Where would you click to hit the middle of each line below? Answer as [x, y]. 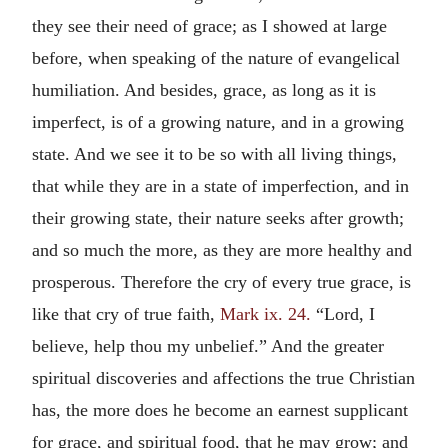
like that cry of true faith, [126, 313]
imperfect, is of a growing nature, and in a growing [218, 121]
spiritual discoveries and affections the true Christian [223, 377]
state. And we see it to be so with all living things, [214, 153]
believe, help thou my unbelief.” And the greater [208, 345]
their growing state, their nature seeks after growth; [218, 217]
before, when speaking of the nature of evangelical [216, 57]
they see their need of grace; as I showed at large [209, 25]
